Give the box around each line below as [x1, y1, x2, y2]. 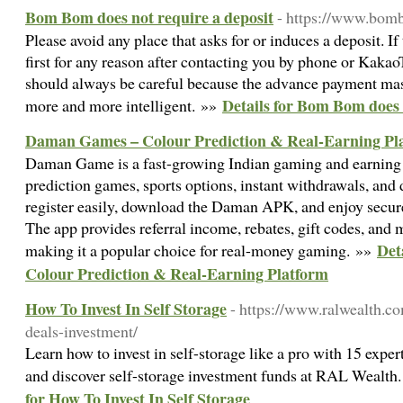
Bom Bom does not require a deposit [25, 5, 273, 29]
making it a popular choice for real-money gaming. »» [25, 239, 377, 261]
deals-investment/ [25, 320, 138, 342]
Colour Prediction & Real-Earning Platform [25, 262, 328, 285]
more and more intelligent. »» [25, 94, 222, 116]
